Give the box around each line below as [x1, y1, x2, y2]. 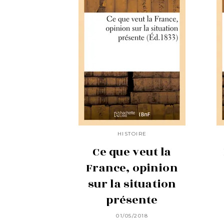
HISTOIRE [117, 130, 147, 137]
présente [106, 191, 158, 209]
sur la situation [87, 175, 176, 193]
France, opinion [86, 159, 178, 177]
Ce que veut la [92, 143, 171, 161]
